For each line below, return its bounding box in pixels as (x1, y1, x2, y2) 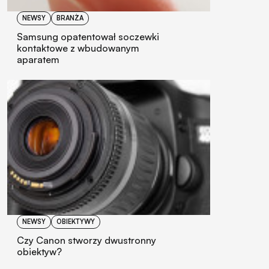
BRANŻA (56, 13, 83, 22)
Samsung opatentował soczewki (17, 30, 159, 43)
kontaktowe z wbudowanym (17, 41, 139, 54)
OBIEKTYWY (56, 217, 95, 226)
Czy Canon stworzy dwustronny (17, 234, 156, 246)
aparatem (17, 53, 59, 65)
